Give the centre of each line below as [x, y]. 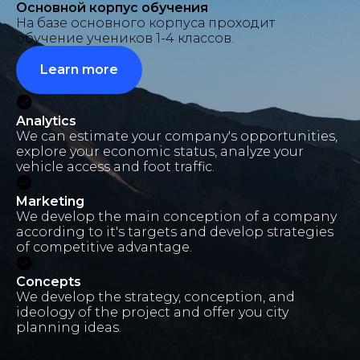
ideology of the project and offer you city [152, 312]
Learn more [79, 69]
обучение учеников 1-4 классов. [125, 38]
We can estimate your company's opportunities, [177, 136]
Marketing [50, 201]
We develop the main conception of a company [176, 216]
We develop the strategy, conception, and [155, 297]
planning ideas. [69, 327]
